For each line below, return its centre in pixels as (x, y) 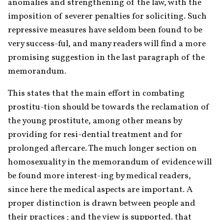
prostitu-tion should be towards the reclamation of (109, 107)
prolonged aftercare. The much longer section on (102, 149)
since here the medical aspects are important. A (100, 190)
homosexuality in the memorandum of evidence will (110, 162)
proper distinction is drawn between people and (102, 204)
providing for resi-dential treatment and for (95, 135)
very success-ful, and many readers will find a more (107, 44)
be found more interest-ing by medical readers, (99, 176)
